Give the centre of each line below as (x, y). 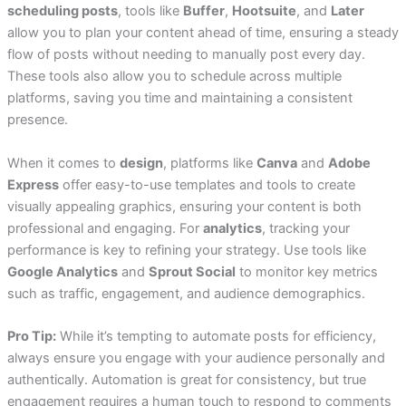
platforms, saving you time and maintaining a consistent (179, 98)
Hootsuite (264, 11)
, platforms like (209, 163)
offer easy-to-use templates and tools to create (207, 184)
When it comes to (63, 163)
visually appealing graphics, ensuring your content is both (184, 206)
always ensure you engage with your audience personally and (196, 358)
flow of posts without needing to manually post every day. (186, 55)
